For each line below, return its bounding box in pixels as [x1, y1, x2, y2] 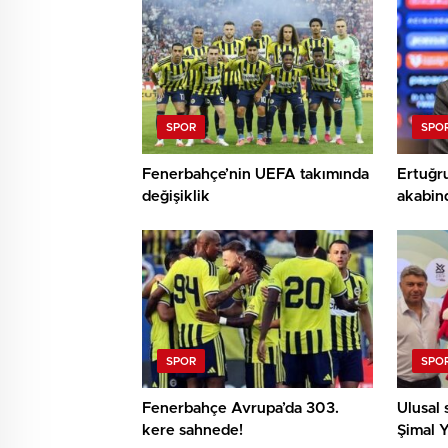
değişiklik [142, 189, 210, 205]
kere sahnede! [142, 423, 243, 439]
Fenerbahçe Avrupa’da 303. [142, 401, 339, 417]
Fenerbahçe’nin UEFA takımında [142, 167, 369, 183]
